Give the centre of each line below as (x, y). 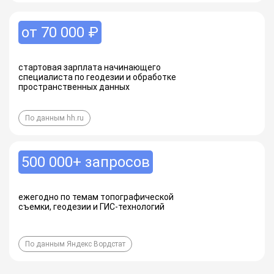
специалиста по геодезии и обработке (97, 77)
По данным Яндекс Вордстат (75, 244)
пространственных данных (74, 87)
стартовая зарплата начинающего (90, 67)
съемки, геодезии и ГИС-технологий (91, 207)
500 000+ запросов (86, 162)
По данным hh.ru (54, 118)
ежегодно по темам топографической (96, 197)
